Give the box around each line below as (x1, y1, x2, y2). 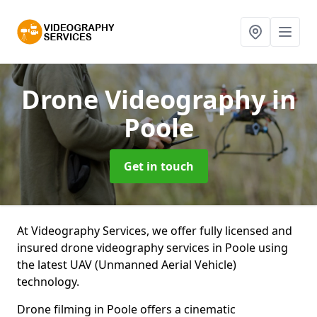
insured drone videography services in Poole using (17, 240, 288, 255)
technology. (17, 274, 82, 289)
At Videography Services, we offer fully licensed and (17, 223, 292, 238)
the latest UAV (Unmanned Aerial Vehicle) (17, 257, 236, 272)
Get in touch (123, 158, 194, 174)
